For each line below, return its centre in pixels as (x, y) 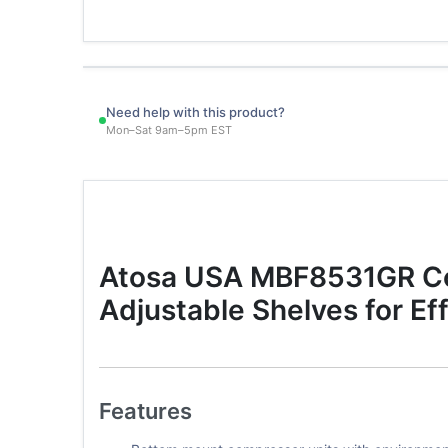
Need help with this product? (195, 111)
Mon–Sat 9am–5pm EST (168, 129)
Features (145, 411)
